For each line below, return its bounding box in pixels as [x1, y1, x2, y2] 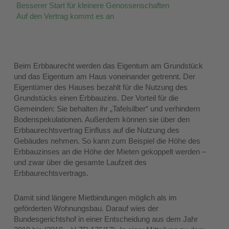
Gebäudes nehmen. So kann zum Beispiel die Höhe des [14, 136, 201, 146]
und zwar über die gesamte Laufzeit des [14, 158, 147, 167]
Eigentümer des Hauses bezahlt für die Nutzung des [14, 83, 188, 92]
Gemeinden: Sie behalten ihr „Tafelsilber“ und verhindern [14, 104, 200, 113]
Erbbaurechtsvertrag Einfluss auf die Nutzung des [14, 126, 180, 135]
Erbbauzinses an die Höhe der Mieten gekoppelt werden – [14, 147, 207, 156]
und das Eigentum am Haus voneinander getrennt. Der [14, 72, 196, 81]
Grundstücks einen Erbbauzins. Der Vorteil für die [14, 94, 179, 103]
